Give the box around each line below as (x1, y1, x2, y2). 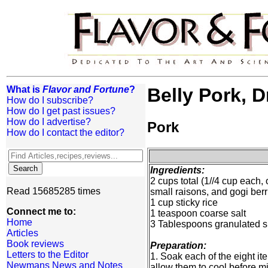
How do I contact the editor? (7, 127, 124, 138)
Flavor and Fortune (42, 84, 129, 95)
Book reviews (7, 239, 64, 249)
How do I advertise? (7, 117, 91, 127)
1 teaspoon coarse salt (150, 208, 246, 219)
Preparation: (150, 240, 206, 251)
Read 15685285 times (7, 186, 100, 196)
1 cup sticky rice (150, 197, 218, 208)
